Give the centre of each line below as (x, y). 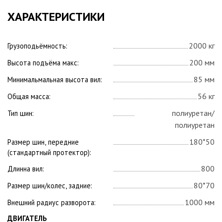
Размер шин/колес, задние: (50, 186)
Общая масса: (29, 96)
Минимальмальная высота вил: (55, 80)
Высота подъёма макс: (43, 63)
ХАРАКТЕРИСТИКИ (56, 17)
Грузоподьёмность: (37, 46)
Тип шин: (21, 113)
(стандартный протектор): (49, 152)
